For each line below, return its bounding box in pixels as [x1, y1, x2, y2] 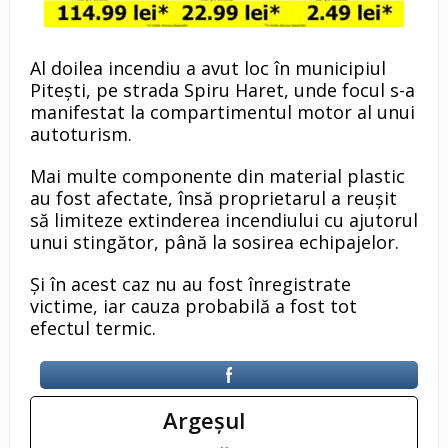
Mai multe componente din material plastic [29, 163, 405, 188]
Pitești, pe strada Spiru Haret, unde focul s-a [29, 77, 415, 102]
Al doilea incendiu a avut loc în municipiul [29, 55, 386, 80]
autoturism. [29, 121, 132, 146]
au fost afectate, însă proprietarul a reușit [29, 185, 397, 210]
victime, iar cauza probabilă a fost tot [29, 293, 357, 318]
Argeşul [162, 404, 245, 435]
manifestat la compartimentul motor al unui [29, 99, 415, 124]
